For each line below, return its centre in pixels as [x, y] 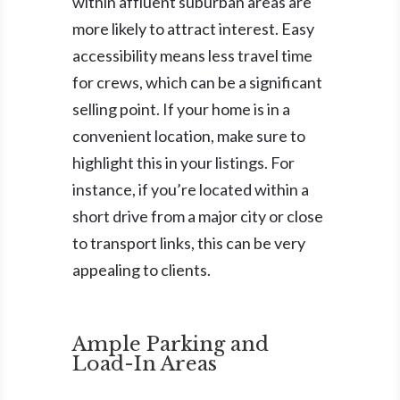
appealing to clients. [141, 269]
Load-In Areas [144, 363]
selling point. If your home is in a [181, 108]
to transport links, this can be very [188, 242]
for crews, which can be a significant [197, 82]
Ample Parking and [170, 344]
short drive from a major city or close [197, 216]
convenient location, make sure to [188, 135]
